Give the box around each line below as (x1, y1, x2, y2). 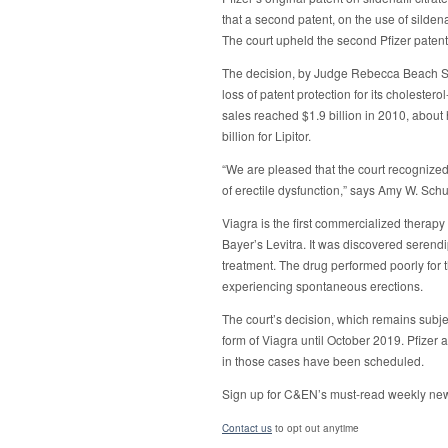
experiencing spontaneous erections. (222, 277, 423, 295)
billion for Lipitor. (222, 127, 311, 145)
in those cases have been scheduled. (222, 352, 424, 370)
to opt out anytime (272, 421, 359, 436)
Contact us (222, 421, 272, 436)
